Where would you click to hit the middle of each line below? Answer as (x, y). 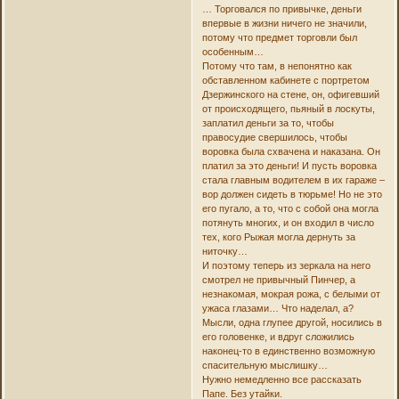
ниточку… (224, 252)
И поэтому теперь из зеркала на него (286, 266)
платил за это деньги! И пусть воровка (289, 166)
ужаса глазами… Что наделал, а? (277, 309)
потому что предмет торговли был (279, 38)
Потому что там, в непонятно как (277, 66)
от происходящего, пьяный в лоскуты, (288, 109)
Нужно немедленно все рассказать (281, 380)
